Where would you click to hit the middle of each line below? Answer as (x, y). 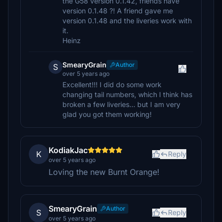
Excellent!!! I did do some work (112, 84)
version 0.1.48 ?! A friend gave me (118, 11)
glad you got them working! (107, 114)
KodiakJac (68, 150)
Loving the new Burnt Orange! (104, 172)
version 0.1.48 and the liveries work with (127, 21)
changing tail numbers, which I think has (127, 94)
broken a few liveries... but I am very (121, 104)
